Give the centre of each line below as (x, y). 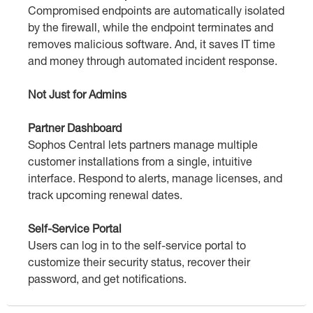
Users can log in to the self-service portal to (137, 245)
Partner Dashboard (75, 128)
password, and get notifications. (107, 279)
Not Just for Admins (77, 94)
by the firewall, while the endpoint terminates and (151, 27)
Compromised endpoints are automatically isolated (156, 10)
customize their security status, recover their (139, 262)
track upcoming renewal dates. (105, 195)
